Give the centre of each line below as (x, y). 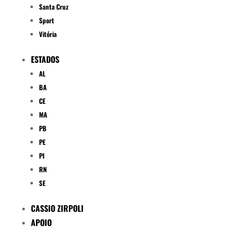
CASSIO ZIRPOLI (57, 209)
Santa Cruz (53, 7)
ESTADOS (45, 60)
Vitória (48, 34)
